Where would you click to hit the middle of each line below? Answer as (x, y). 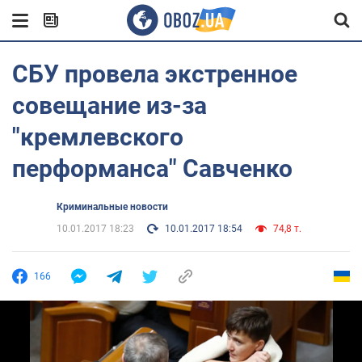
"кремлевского (98, 137)
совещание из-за (109, 105)
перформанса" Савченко (152, 168)
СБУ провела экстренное (155, 74)
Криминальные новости (112, 207)
